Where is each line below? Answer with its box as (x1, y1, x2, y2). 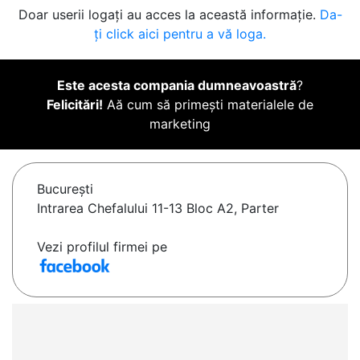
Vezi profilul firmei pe (37, 239, 167, 256)
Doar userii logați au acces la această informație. (18, 6, 320, 23)
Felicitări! (47, 96, 103, 113)
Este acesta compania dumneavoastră (57, 77, 297, 94)
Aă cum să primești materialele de (103, 96, 313, 113)
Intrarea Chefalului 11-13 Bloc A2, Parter (37, 200, 279, 217)
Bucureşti (37, 181, 93, 198)
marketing (149, 116, 211, 133)
